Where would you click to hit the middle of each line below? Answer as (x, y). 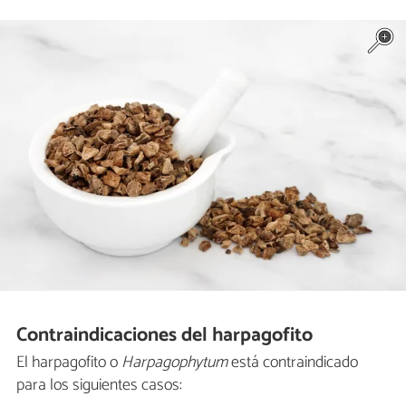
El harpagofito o (69, 363)
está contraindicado (293, 363)
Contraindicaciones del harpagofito (165, 335)
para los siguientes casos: (99, 386)
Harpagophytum (174, 363)
